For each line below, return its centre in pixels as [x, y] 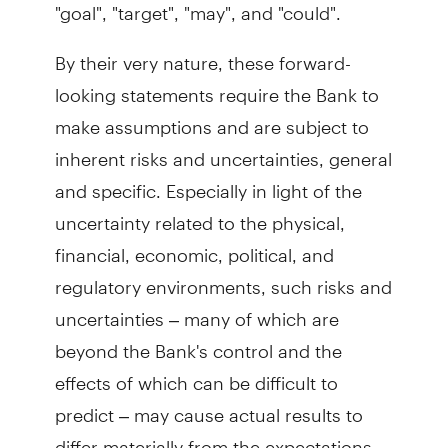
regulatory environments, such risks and [223, 278]
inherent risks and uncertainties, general [223, 150]
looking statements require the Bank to [216, 86]
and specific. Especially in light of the [208, 182]
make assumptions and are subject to [211, 118]
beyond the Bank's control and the [198, 342]
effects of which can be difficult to [196, 374]
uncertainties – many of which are [196, 310]
